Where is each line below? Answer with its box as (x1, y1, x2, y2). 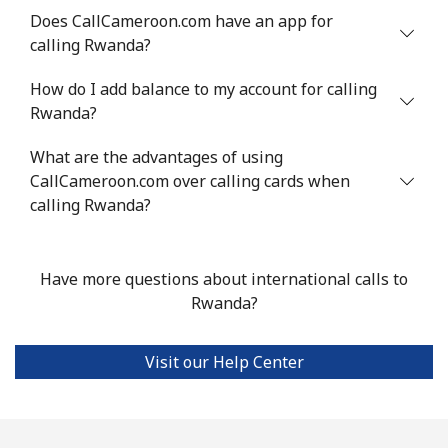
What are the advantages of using (30, 145, 283, 168)
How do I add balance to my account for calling (30, 77, 377, 100)
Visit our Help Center (144, 350, 304, 373)
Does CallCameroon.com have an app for (30, 9, 333, 32)
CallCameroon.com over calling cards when (30, 169, 350, 192)
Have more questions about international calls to (40, 267, 408, 290)
